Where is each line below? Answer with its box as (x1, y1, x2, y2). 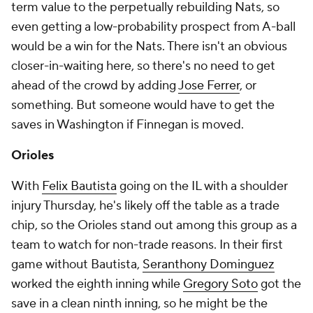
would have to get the (151, 96, 275, 113)
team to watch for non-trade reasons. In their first (11, 236, 283, 253)
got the (258, 275, 301, 292)
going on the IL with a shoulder (117, 177, 288, 194)
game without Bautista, (11, 256, 143, 272)
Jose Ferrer (178, 77, 240, 94)
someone (99, 96, 151, 113)
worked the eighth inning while (11, 275, 183, 292)
